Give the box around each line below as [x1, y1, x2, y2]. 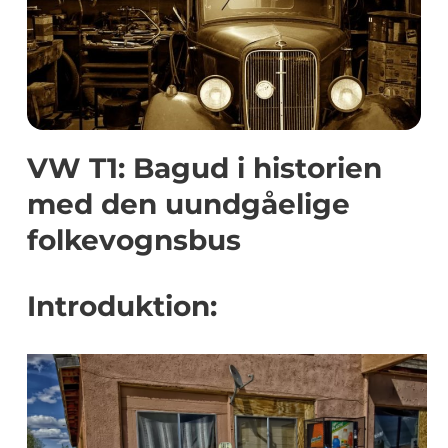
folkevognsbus [27, 223, 241, 257]
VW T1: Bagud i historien [27, 151, 382, 185]
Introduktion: [27, 289, 217, 323]
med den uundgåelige [27, 187, 350, 221]
